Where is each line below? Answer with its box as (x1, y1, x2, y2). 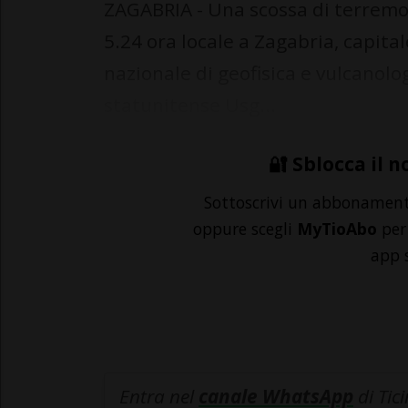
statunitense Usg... (104, 91, 276, 117)
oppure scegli (193, 217, 297, 240)
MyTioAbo (297, 217, 377, 240)
